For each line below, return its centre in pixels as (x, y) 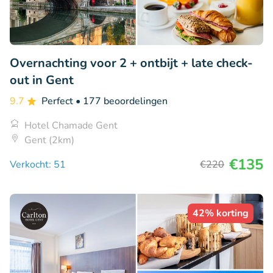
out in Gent (42, 80)
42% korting (221, 214)
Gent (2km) (49, 140)
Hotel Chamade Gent (71, 126)
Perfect (58, 101)
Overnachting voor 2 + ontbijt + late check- (131, 63)
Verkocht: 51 (38, 165)
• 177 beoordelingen (122, 101)
